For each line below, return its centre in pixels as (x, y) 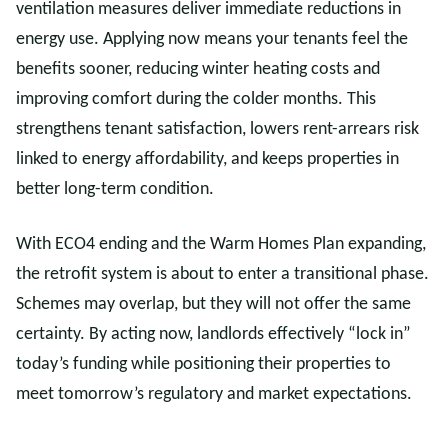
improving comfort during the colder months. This (196, 99)
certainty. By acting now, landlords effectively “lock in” (213, 334)
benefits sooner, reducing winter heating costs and (198, 69)
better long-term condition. (115, 189)
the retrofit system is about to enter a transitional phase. (222, 274)
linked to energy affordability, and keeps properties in (207, 159)
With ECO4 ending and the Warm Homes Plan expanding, (221, 244)
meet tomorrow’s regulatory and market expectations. (214, 394)
